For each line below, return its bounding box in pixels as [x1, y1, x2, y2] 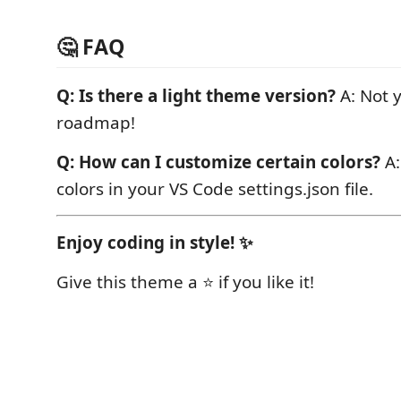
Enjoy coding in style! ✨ [56, 230, 253, 254]
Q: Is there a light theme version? [56, 83, 336, 107]
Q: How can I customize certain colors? [56, 149, 380, 174]
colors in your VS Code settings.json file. [56, 176, 373, 200]
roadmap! [56, 110, 135, 134]
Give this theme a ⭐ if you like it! [56, 269, 314, 294]
